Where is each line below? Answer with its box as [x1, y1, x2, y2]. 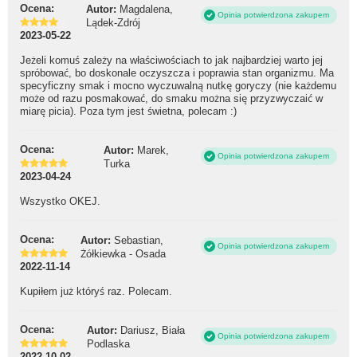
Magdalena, [120, 2, 173, 15]
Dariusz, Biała [120, 324, 185, 336]
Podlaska [87, 337, 130, 350]
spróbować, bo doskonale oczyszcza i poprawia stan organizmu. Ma [20, 67, 334, 80]
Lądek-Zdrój [86, 16, 140, 29]
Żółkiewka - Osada [80, 247, 166, 260]
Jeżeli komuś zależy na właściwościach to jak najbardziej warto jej [20, 54, 323, 67]
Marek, [137, 143, 169, 156]
